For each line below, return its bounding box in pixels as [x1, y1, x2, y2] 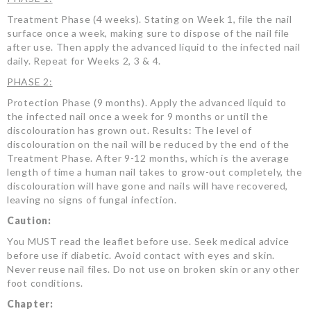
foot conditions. [7, 277, 84, 289]
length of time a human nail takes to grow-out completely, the [7, 166, 303, 178]
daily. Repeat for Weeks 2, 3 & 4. [7, 55, 162, 67]
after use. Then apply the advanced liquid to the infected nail [7, 41, 301, 53]
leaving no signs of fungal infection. [7, 194, 177, 206]
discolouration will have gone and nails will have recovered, [7, 180, 289, 192]
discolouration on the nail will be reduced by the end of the [7, 138, 290, 151]
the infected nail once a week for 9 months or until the [7, 110, 269, 123]
